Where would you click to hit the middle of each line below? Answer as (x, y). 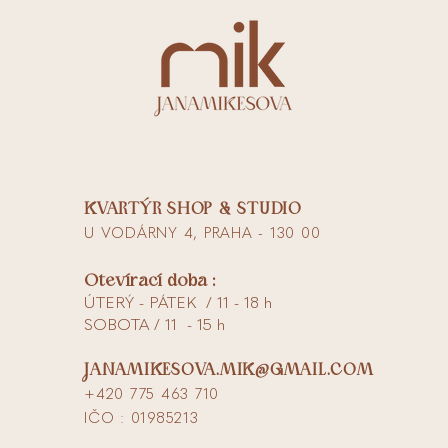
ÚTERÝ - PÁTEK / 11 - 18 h (178, 303)
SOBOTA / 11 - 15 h (154, 325)
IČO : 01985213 (141, 418)
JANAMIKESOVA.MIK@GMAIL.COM (229, 370)
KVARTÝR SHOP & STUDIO (193, 209)
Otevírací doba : (150, 280)
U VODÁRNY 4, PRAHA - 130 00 (202, 233)
